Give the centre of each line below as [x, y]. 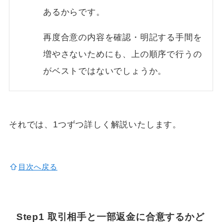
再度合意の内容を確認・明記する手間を [123, 38]
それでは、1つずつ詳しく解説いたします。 [95, 124]
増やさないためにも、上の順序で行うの [123, 55]
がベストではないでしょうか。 [105, 71]
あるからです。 [74, 12]
